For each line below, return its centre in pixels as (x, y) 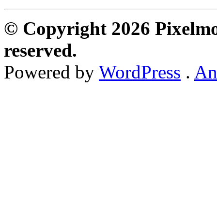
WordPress (140, 72)
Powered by (51, 72)
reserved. (40, 50)
